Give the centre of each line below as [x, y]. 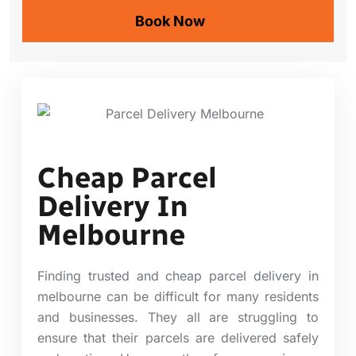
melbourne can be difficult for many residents [178, 296]
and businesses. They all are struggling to [178, 317]
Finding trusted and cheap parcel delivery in [178, 275]
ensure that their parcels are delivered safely [178, 337]
